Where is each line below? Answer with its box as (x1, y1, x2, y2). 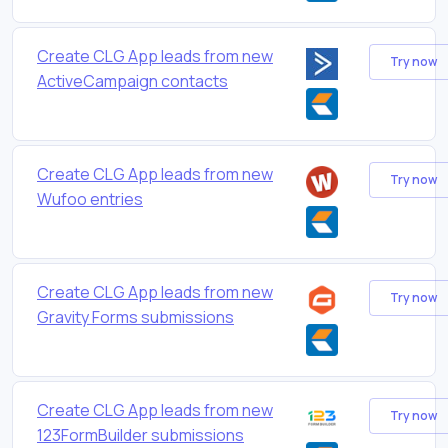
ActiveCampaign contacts (37, 69, 228, 92)
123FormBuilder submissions (37, 423, 244, 446)
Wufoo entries (37, 187, 143, 210)
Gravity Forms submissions (37, 305, 234, 328)
